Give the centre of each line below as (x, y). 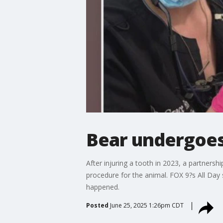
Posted (97, 205)
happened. (103, 187)
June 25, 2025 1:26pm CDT (147, 205)
